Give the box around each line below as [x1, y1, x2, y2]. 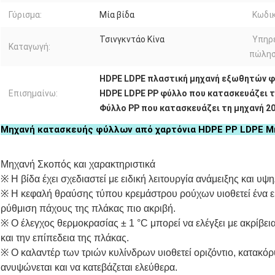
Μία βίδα [99, 10, 134, 20]
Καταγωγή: [9, 42, 50, 52]
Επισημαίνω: [9, 88, 58, 99]
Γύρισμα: [9, 10, 42, 20]
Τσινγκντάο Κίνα [99, 34, 165, 45]
